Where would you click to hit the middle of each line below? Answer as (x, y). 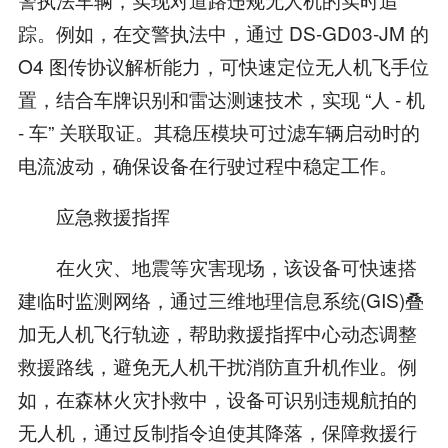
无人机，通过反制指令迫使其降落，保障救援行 (217, 431)
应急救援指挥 (93, 215)
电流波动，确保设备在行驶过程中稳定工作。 (207, 164)
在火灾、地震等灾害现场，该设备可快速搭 (217, 266)
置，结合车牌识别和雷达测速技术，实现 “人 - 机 (221, 98)
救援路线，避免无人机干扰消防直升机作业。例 (217, 365)
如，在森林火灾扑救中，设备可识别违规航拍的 (217, 398)
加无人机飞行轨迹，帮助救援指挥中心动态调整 (217, 332)
